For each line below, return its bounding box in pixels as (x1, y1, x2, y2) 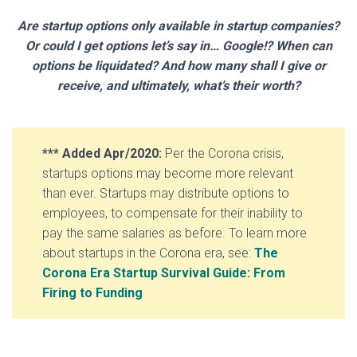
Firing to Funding (42, 285, 143, 300)
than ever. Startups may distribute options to (42, 186, 289, 201)
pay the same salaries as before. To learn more (42, 226, 307, 241)
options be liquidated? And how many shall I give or (31, 58, 326, 73)
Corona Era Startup (42, 265, 161, 280)
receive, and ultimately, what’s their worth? (57, 78, 300, 93)
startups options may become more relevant (42, 166, 293, 181)
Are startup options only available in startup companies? (18, 18, 339, 33)
